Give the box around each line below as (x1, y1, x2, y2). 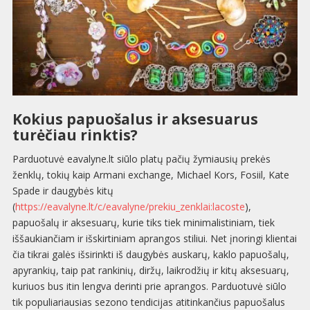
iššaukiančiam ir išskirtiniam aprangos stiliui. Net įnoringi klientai (12, 231, 297, 245)
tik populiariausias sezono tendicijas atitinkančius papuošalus (12, 295, 285, 309)
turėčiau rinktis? (12, 125, 138, 145)
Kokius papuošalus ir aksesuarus (12, 109, 258, 129)
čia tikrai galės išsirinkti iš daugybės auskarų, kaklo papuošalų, (12, 247, 289, 261)
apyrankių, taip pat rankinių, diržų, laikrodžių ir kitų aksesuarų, (12, 263, 289, 277)
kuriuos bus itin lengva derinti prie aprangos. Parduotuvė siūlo (12, 279, 286, 293)
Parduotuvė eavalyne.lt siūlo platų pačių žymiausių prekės (12, 152, 271, 165)
